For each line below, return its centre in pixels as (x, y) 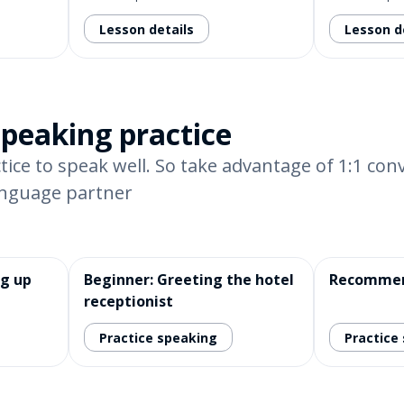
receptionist (129, 301)
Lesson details (147, 29)
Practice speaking (158, 337)
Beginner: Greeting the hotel (189, 280)
